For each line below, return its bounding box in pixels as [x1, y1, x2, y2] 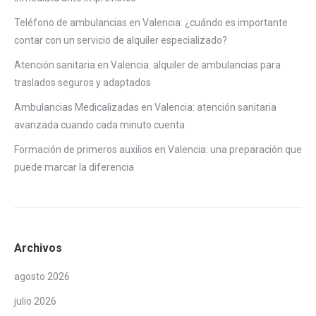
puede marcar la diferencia [14, 161, 134, 173]
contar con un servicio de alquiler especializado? [14, 34, 227, 46]
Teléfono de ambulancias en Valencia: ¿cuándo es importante [14, 16, 288, 28]
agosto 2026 [14, 270, 70, 282]
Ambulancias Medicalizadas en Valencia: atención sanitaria [14, 101, 276, 113]
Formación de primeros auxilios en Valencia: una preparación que [14, 143, 302, 155]
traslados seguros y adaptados [14, 76, 151, 88]
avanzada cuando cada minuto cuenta [14, 119, 185, 130]
